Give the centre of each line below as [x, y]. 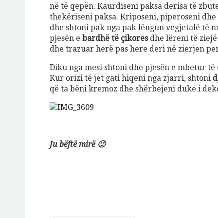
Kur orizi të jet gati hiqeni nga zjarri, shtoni [131, 78]
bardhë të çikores [115, 38]
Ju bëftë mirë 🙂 [77, 145]
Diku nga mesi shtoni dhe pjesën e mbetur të [133, 68]
